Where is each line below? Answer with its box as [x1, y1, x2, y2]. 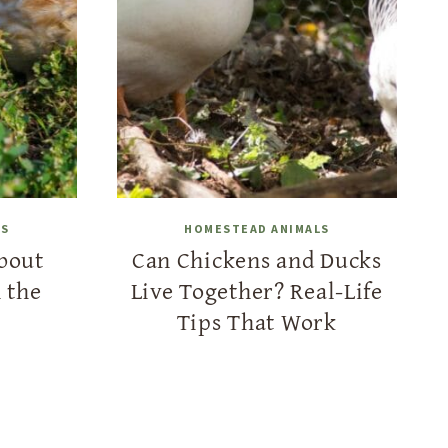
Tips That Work [176, 304, 337, 339]
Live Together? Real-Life [130, 273, 383, 308]
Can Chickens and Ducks [131, 242, 382, 277]
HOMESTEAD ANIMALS [184, 221, 330, 236]
